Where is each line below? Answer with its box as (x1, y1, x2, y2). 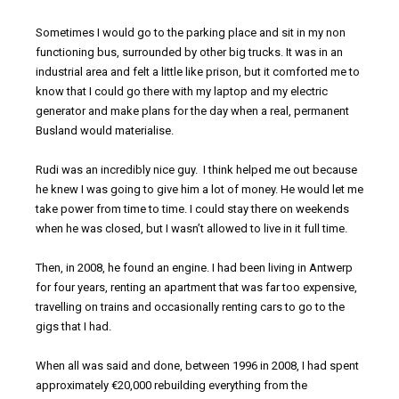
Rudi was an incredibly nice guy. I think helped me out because (36, 163, 357, 177)
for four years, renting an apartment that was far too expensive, (36, 281, 357, 295)
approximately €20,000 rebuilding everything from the (36, 379, 307, 393)
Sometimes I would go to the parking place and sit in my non (36, 26, 346, 40)
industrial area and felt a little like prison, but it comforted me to (36, 65, 360, 79)
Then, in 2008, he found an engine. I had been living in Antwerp (36, 261, 353, 275)
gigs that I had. (36, 320, 111, 334)
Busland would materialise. (36, 124, 174, 138)
